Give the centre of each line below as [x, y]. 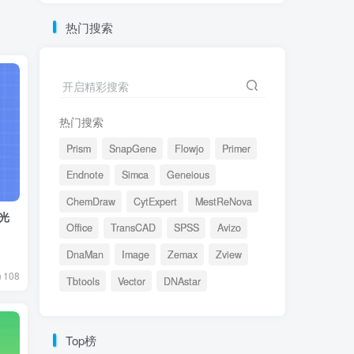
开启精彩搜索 [96, 87]
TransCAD [133, 228]
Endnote [85, 175]
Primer [236, 148]
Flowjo [189, 148]
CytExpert [155, 201]
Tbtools [83, 281]
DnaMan [85, 254]
